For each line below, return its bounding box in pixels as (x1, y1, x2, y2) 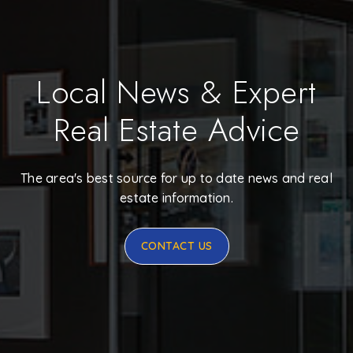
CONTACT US (140, 238, 213, 253)
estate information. (120, 189, 233, 206)
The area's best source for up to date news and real (20, 169, 333, 186)
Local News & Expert (36, 69, 317, 115)
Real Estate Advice (53, 106, 300, 153)
